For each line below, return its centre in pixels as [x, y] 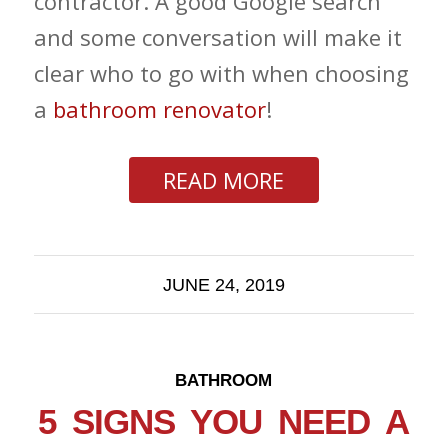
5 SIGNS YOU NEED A [224, 421]
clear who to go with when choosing [221, 72]
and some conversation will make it [217, 36]
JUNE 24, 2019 [223, 284]
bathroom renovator [159, 108]
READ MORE [224, 179]
